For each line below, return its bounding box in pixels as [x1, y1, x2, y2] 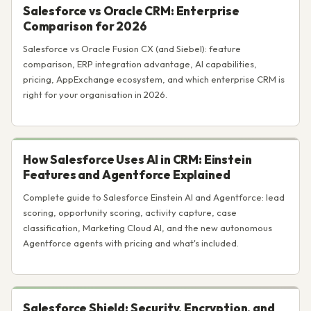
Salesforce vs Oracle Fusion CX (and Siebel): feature [23, 43, 241, 54]
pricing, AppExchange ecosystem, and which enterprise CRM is [23, 74, 285, 85]
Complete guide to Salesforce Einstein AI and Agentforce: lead [23, 192, 285, 203]
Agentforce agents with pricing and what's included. [23, 237, 239, 249]
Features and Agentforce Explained [23, 167, 230, 182]
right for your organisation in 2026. [23, 89, 167, 100]
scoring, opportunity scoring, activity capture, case [23, 207, 237, 218]
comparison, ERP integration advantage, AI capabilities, [23, 58, 257, 69]
